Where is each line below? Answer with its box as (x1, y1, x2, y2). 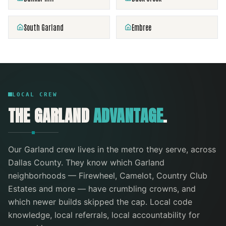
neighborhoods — (8, 171, 76, 181)
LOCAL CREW (12, 91, 58, 98)
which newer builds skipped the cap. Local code (8, 197, 192, 207)
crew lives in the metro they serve (54, 144, 186, 154)
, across (186, 144, 216, 154)
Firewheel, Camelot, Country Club (79, 171, 207, 181)
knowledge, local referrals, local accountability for (8, 210, 200, 220)
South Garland (24, 23, 64, 32)
